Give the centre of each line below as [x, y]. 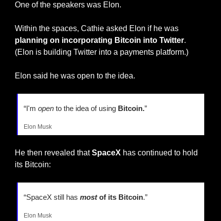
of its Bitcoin [120, 197]
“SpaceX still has [52, 197]
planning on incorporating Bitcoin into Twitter [99, 40]
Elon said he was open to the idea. [75, 76]
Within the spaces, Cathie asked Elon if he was [97, 29]
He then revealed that [53, 153]
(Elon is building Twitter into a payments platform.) [102, 52]
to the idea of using [86, 109]
